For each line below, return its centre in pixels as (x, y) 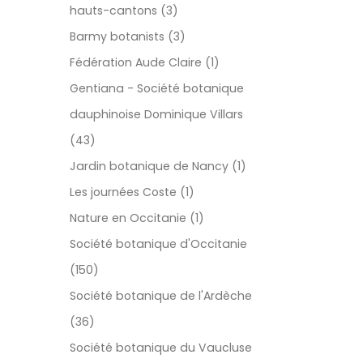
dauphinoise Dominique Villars (156, 115)
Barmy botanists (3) (128, 37)
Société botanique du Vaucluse (161, 348)
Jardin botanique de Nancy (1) (158, 167)
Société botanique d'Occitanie (158, 244)
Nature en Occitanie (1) (137, 218)
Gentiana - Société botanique (157, 89)
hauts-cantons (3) (124, 11)
